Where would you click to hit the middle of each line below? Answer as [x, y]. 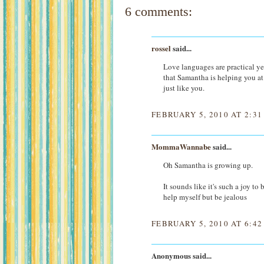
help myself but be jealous [205, 197]
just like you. [184, 88]
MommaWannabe [181, 146]
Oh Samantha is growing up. [208, 165]
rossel [161, 48]
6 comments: [159, 12]
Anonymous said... [181, 255]
